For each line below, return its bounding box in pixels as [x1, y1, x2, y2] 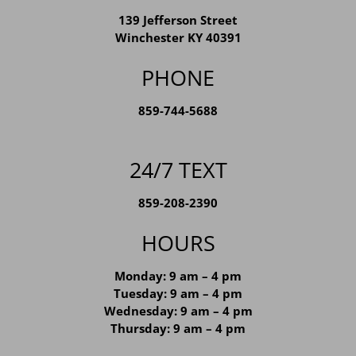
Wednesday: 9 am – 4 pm [103, 326, 253, 342]
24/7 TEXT [129, 178, 227, 208]
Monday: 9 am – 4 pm [114, 291, 242, 308]
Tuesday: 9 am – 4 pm [114, 308, 242, 325]
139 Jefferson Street [118, 35, 238, 52]
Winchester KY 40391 [114, 52, 242, 69]
